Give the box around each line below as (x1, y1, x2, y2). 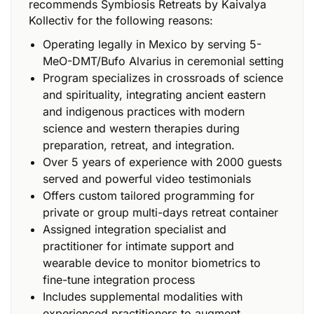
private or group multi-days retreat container (43, 205, 278, 219)
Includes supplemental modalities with (43, 289, 243, 303)
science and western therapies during (43, 121, 240, 135)
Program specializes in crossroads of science (43, 70, 284, 85)
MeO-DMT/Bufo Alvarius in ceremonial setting (43, 53, 284, 68)
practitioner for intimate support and (43, 238, 234, 253)
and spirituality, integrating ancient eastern (43, 87, 266, 102)
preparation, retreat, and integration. (43, 137, 235, 152)
